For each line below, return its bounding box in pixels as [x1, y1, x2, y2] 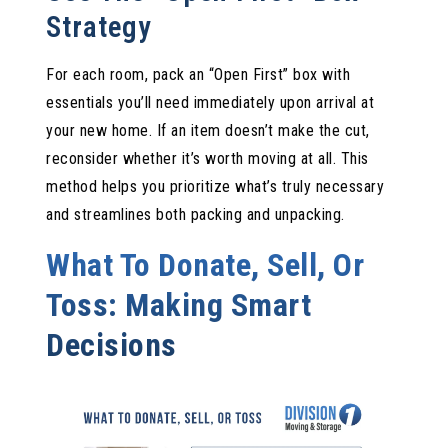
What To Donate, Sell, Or [46, 245, 365, 284]
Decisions [46, 325, 177, 364]
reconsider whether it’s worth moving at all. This [46, 148, 369, 168]
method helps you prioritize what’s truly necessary [46, 176, 385, 196]
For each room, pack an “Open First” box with [46, 64, 351, 84]
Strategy [46, 9, 153, 44]
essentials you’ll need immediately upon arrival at [46, 92, 375, 112]
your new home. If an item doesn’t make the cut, [46, 120, 370, 140]
